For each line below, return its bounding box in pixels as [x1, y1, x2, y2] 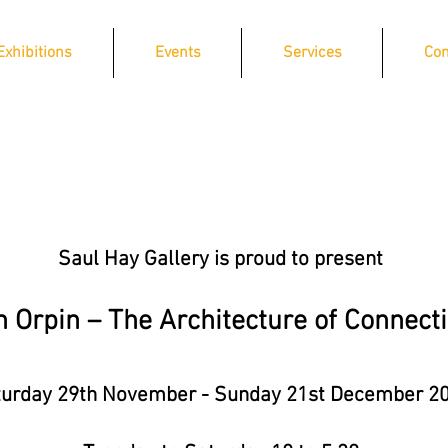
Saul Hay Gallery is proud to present [58, 247, 383, 272]
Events [154, 43, 201, 63]
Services [282, 43, 342, 63]
